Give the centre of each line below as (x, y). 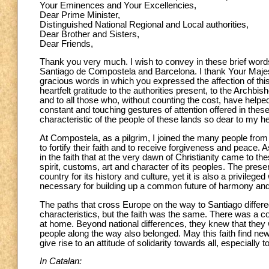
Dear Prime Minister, (80, 15)
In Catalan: (61, 261)
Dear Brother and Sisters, (89, 34)
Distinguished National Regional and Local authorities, (144, 24)
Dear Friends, (66, 44)
